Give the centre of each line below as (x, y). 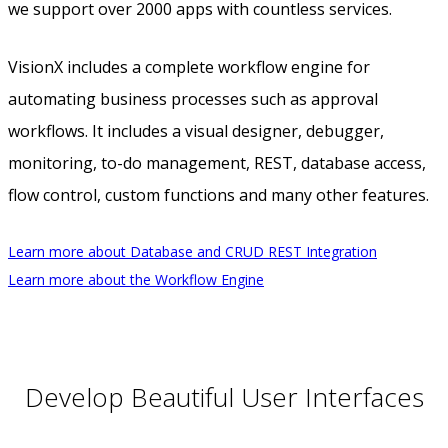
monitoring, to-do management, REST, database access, (217, 163)
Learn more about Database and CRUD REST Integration (192, 252)
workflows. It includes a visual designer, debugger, (196, 131)
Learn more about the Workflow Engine (136, 280)
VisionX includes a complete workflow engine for (189, 67)
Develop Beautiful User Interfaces (224, 396)
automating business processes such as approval (193, 99)
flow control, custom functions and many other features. (218, 195)
